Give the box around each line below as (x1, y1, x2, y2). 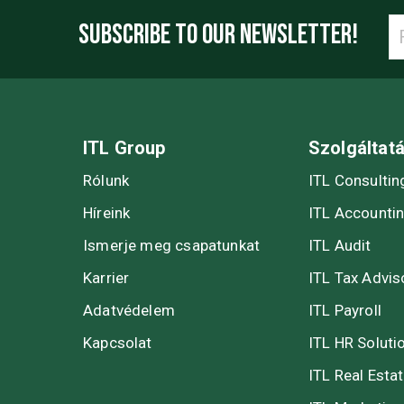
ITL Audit (308, 235, 372, 254)
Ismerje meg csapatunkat (83, 235, 261, 254)
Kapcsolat (83, 333, 152, 352)
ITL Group (83, 136, 166, 159)
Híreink (83, 203, 131, 222)
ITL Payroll (308, 300, 381, 319)
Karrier (83, 268, 130, 287)
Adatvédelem (83, 300, 175, 319)
